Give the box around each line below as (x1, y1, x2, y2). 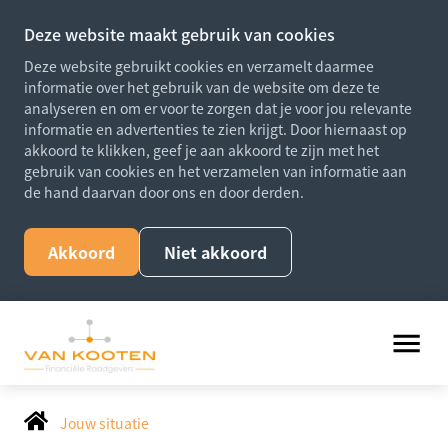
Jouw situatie (60, 413, 149, 433)
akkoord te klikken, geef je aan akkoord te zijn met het (24, 140, 379, 160)
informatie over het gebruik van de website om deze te (24, 77, 380, 97)
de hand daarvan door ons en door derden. (24, 182, 304, 202)
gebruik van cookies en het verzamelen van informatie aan (24, 161, 407, 181)
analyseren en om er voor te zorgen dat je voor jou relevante (24, 98, 412, 118)
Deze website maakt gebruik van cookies (24, 22, 335, 46)
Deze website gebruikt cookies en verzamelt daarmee (24, 56, 374, 76)
